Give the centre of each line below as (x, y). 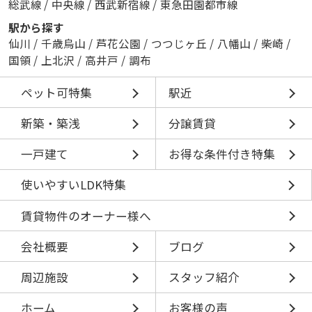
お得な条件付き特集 (221, 154)
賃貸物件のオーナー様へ (86, 216)
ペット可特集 (56, 92)
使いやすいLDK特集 (73, 185)
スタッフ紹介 (204, 278)
